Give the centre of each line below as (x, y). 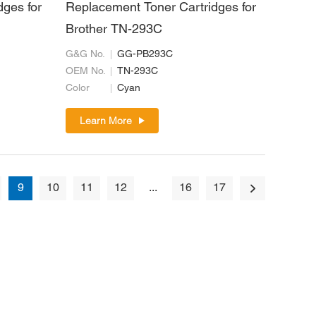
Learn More (105, 121)
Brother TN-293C (114, 30)
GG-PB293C (145, 55)
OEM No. (85, 72)
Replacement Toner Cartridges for (160, 8)
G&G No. (85, 55)
